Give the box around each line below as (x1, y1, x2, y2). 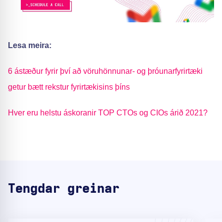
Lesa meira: (8, 41, 52, 50)
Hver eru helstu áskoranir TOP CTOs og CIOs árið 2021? (8, 109, 208, 117)
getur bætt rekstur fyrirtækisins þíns (8, 83, 130, 92)
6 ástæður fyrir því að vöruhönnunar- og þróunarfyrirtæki (8, 67, 203, 76)
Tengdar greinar (8, 182, 119, 196)
